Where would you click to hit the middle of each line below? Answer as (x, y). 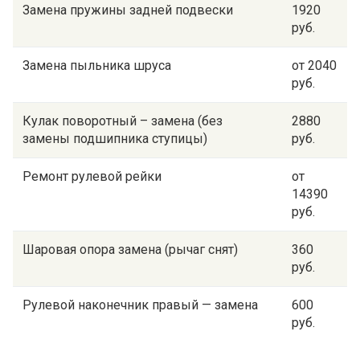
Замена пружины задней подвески (128, 10)
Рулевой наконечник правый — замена (140, 305)
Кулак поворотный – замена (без (123, 121)
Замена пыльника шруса (97, 65)
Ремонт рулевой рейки (92, 176)
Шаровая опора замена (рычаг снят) (130, 250)
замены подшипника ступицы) (115, 139)
